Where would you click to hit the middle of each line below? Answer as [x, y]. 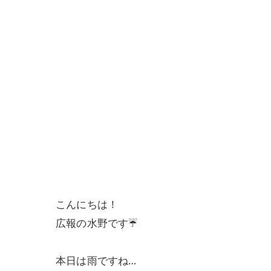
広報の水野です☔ [97, 223]
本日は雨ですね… [96, 260]
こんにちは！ [87, 204]
